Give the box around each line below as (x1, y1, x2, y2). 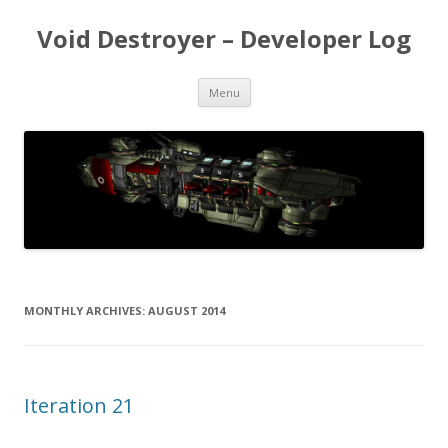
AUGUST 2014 (148, 303, 225, 319)
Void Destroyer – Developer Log (37, 22, 411, 55)
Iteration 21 (24, 392, 134, 420)
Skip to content (250, 75, 349, 94)
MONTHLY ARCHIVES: (24, 303, 148, 319)
